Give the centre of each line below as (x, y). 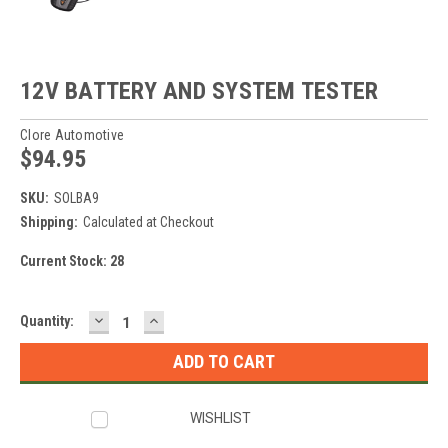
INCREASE (187, 319)
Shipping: (49, 221)
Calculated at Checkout (148, 221)
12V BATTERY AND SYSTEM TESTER (199, 90)
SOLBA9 (76, 197)
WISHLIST (221, 417)
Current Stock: (65, 260)
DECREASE (134, 319)
